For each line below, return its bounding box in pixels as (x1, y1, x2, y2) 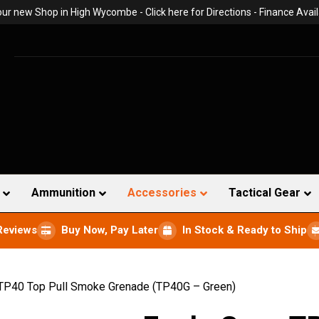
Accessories (127, 186, 197, 199)
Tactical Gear (229, 186, 300, 199)
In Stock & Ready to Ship (182, 224, 307, 237)
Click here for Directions (145, 6, 251, 18)
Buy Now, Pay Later (61, 224, 158, 237)
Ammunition (31, 186, 95, 199)
